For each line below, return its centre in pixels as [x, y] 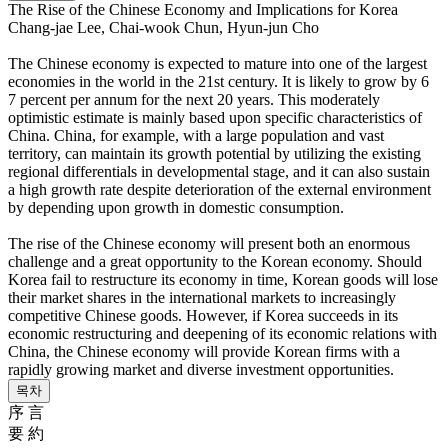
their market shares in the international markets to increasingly [202, 298]
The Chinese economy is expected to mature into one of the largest [217, 64]
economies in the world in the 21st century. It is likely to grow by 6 [218, 82]
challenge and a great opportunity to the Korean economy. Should [215, 262]
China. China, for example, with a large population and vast [196, 136]
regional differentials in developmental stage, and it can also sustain [219, 172]
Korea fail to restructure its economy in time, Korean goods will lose [223, 280]
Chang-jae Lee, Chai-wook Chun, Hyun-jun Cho [163, 28]
